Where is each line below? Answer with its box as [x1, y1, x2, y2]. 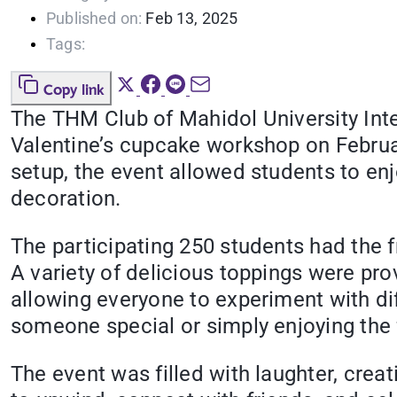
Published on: [46, 9, 143, 28]
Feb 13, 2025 [145, 9, 238, 28]
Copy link [43, 79, 105, 103]
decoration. [11, 186, 121, 212]
